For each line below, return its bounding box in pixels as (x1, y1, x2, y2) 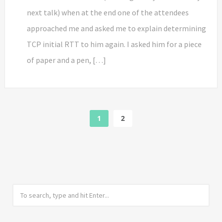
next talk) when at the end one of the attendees (27, 7, 189, 17)
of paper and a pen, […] (27, 55, 106, 65)
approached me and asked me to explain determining (27, 23, 206, 33)
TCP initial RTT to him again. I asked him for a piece (27, 39, 202, 49)
